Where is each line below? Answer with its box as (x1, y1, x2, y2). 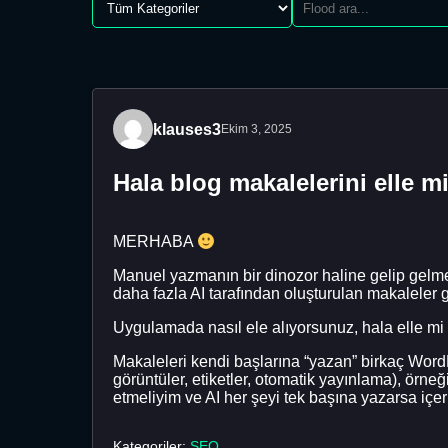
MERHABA (113, 233, 197, 251)
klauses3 (153, 120, 221, 138)
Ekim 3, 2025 (221, 122, 292, 136)
